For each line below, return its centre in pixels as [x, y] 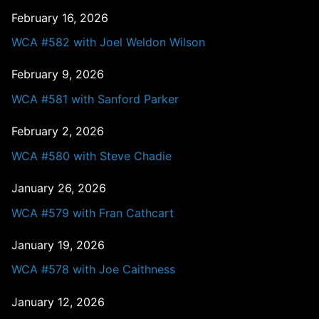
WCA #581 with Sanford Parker [95, 99]
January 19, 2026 [58, 245]
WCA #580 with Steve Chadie [91, 156]
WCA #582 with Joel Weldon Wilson [108, 42]
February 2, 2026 [58, 131]
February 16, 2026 [60, 17]
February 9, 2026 [58, 74]
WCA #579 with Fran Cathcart [93, 213]
